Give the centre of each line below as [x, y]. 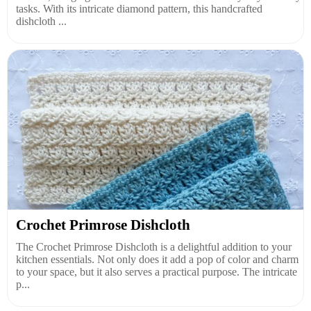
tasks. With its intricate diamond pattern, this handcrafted [139, 8]
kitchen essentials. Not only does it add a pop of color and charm [157, 259]
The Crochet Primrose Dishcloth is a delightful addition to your [154, 246]
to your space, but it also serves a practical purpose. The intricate [157, 271]
